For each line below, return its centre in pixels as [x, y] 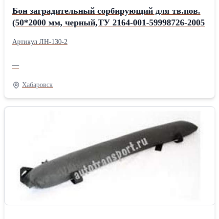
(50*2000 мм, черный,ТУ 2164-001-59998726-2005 [109, 22]
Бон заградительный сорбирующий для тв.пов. [106, 11]
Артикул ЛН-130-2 [40, 42]
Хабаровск [37, 85]
